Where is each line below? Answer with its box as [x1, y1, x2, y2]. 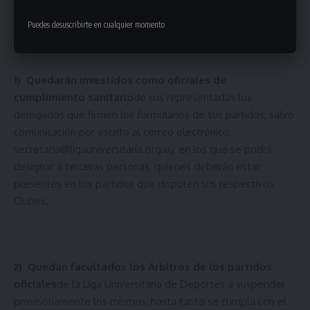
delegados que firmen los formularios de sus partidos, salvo [14, 107, 294, 121]
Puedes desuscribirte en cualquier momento [28, 19, 165, 30]
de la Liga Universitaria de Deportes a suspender [57, 277, 285, 291]
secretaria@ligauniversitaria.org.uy [14, 142, 174, 156]
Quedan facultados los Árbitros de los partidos [28, 259, 272, 273]
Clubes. [14, 194, 48, 208]
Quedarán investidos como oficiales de [26, 73, 226, 86]
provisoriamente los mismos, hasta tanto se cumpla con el [14, 294, 286, 308]
